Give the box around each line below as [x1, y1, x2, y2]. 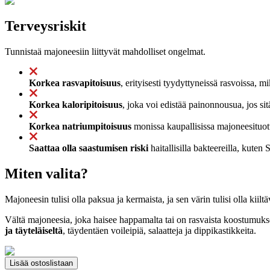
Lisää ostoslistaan [10, 258, 73, 268]
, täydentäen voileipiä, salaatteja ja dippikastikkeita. [63, 225, 256, 236]
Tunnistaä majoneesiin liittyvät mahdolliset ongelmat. [5, 46, 206, 57]
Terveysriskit [5, 17, 86, 34]
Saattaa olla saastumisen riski [29, 142, 148, 153]
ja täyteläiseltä [5, 225, 63, 236]
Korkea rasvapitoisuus [29, 77, 121, 88]
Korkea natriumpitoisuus [29, 121, 131, 131]
